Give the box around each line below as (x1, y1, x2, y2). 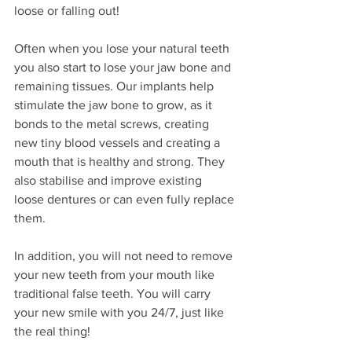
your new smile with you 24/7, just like (14, 305, 227, 319)
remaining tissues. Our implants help (14, 79, 217, 93)
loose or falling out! (14, 3, 123, 17)
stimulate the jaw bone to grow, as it (14, 97, 215, 112)
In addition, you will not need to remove (14, 248, 236, 262)
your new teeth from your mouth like (14, 267, 218, 281)
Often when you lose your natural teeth (14, 41, 233, 55)
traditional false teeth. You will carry (14, 286, 214, 300)
